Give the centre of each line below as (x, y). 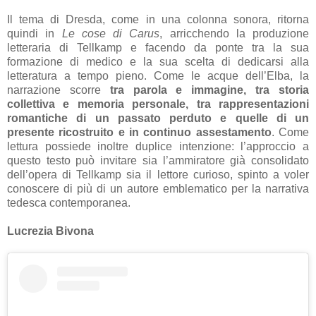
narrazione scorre (59, 90)
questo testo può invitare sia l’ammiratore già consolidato (158, 160)
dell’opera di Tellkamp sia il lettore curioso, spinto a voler (158, 174)
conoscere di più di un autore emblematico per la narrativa (158, 188)
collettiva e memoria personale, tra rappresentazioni (158, 104)
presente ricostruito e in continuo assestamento (139, 132)
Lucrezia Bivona (50, 231)
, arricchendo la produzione (234, 33)
